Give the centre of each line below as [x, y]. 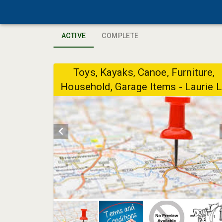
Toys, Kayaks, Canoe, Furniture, [144, 72]
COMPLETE [120, 35]
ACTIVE [74, 35]
